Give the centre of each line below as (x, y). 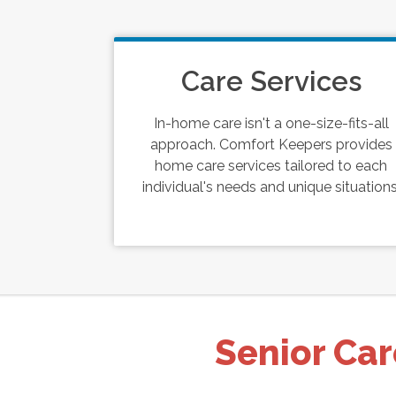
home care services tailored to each (271, 166)
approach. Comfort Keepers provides (271, 145)
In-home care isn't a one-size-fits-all (271, 123)
